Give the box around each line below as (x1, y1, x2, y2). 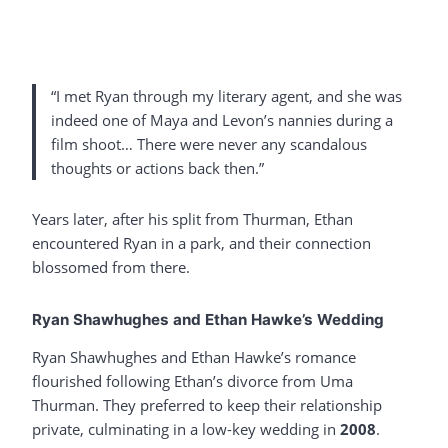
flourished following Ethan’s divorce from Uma (32, 370, 353, 391)
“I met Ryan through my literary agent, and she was (50, 86, 402, 107)
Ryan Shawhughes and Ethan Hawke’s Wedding (32, 309, 384, 329)
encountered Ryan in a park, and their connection (32, 232, 371, 253)
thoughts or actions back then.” (50, 158, 264, 179)
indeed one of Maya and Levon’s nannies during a (50, 110, 393, 131)
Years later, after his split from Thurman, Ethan (32, 208, 353, 229)
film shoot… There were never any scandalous (50, 134, 367, 155)
